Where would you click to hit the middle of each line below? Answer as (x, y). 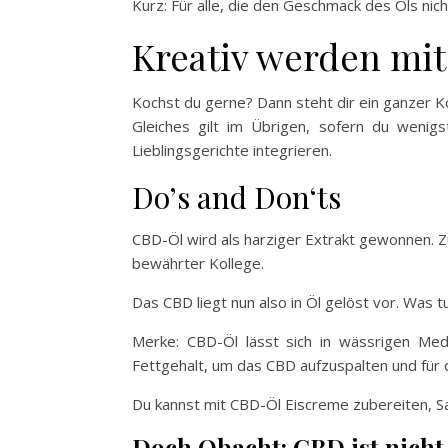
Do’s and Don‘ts (236, 196)
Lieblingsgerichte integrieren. (232, 149)
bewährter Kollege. (198, 262)
